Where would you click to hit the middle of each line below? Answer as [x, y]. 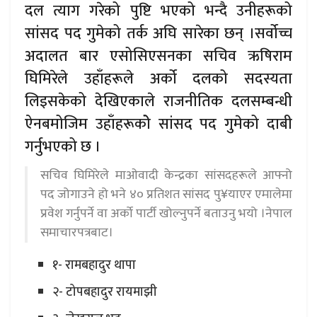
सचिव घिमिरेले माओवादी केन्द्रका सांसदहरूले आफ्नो [166, 176]
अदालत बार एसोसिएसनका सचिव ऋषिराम [158, 57]
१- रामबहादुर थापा [94, 266]
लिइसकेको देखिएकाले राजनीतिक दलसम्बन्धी [158, 102]
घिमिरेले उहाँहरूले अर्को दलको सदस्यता [158, 79]
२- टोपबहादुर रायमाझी [104, 293]
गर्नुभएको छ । [63, 147]
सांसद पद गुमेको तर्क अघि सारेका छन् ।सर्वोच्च [158, 34]
